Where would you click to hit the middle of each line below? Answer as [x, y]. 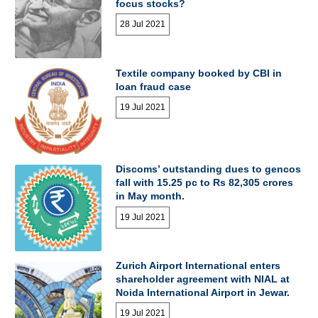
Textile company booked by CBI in [199, 73]
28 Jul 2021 [143, 24]
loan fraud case [154, 86]
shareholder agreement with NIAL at [203, 279]
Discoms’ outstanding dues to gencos [209, 169]
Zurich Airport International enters [198, 266]
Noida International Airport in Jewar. [203, 293]
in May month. [150, 196]
